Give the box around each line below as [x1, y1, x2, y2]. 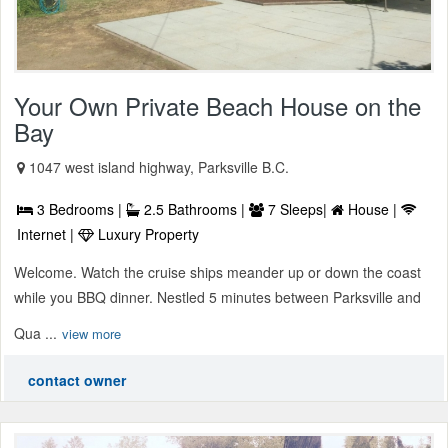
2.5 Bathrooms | [140, 199, 249, 220]
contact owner [28, 370, 126, 391]
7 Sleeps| [264, 199, 331, 220]
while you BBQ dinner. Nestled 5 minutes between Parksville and [14, 287, 421, 308]
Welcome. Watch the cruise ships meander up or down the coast [14, 262, 421, 283]
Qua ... [14, 323, 57, 344]
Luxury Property [94, 224, 199, 245]
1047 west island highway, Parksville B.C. [29, 157, 289, 178]
